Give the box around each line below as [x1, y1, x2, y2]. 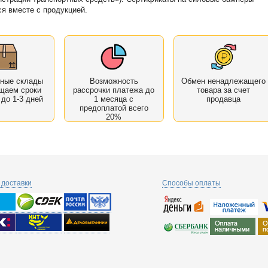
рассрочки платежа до [73, 85, 155, 95]
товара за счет [197, 85, 251, 95]
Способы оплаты [162, 178, 221, 187]
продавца [206, 94, 241, 103]
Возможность [89, 76, 138, 86]
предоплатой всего [79, 103, 148, 112]
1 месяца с [94, 94, 134, 103]
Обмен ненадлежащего [181, 76, 266, 86]
